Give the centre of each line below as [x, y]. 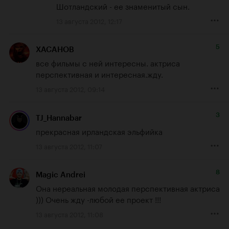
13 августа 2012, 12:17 [89, 21]
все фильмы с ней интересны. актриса [108, 63]
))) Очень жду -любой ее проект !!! [98, 199]
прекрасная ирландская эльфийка [99, 131]
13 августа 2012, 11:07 [69, 145]
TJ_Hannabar [59, 118]
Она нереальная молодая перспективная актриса [128, 187]
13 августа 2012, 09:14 [70, 89]
